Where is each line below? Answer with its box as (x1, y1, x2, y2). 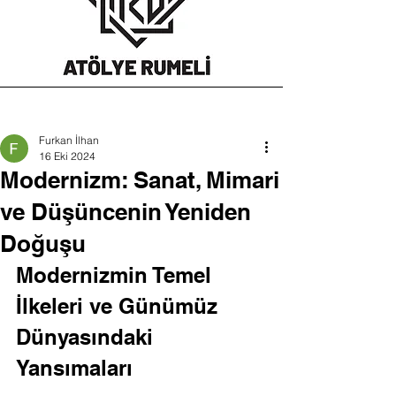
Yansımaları (16, 355, 133, 380)
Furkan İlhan (39, 133, 99, 147)
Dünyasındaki (16, 324, 159, 349)
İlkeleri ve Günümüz (16, 293, 224, 318)
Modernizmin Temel (16, 263, 217, 287)
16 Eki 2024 (39, 149, 95, 163)
